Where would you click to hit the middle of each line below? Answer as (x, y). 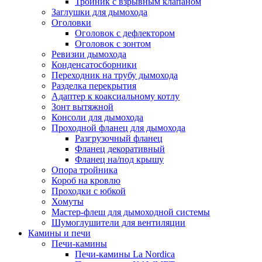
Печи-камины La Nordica (125, 254)
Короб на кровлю (86, 180)
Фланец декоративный (120, 149)
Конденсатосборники (94, 65)
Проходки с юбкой (89, 191)
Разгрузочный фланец (119, 138)
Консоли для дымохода (97, 117)
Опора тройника (85, 170)
